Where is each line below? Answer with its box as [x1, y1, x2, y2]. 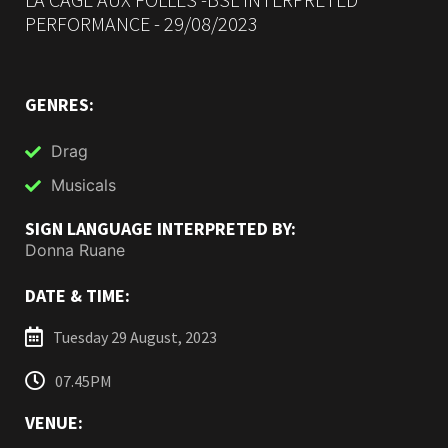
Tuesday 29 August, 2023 [53, 327, 217, 348]
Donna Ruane [25, 240, 125, 261]
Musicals [51, 175, 116, 196]
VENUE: [25, 411, 83, 435]
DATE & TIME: [25, 284, 130, 308]
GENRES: [25, 93, 94, 117]
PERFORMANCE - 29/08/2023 [25, 11, 258, 37]
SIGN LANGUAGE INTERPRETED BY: [25, 217, 296, 241]
